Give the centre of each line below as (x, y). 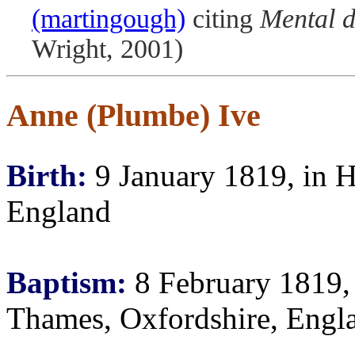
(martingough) (109, 19)
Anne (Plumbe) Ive (134, 115)
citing (223, 19)
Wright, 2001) (107, 49)
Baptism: (67, 282)
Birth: (47, 176)
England (59, 211)
